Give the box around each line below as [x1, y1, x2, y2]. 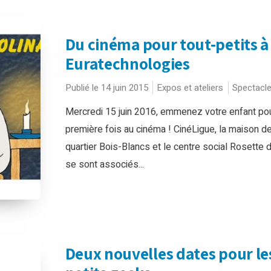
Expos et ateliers [156, 81, 223, 94]
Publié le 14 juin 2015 [65, 81, 148, 94]
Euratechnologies [65, 53, 190, 74]
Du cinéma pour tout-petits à [65, 33, 269, 55]
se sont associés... [65, 157, 144, 172]
